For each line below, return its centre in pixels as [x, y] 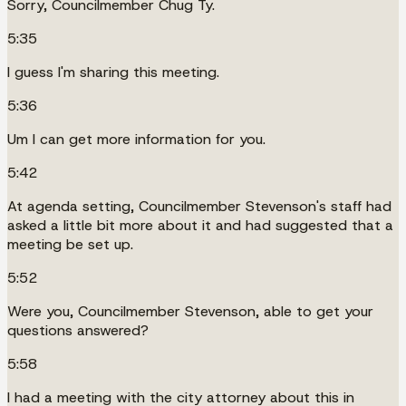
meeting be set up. [70, 244]
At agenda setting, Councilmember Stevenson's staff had [199, 206]
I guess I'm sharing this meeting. [113, 72]
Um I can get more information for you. [136, 139]
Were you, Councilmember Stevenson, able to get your [190, 311]
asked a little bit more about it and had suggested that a [200, 225]
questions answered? [78, 330]
